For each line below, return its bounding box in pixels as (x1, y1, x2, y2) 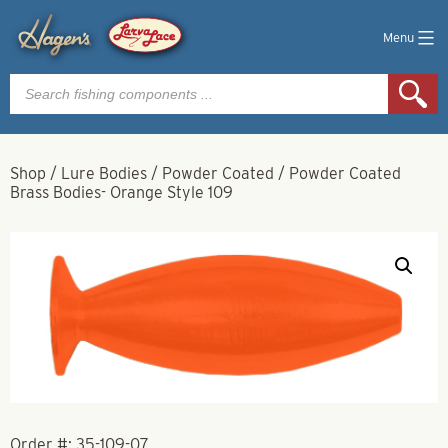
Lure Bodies (61, 164, 147, 183)
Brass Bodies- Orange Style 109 (10, 183, 233, 202)
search (9, 87, 58, 106)
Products (9, 71, 74, 90)
